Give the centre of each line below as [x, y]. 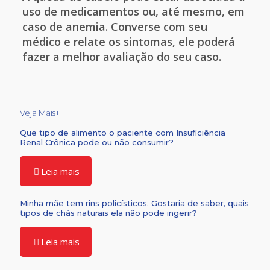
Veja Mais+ [40, 113]
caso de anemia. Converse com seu [115, 27]
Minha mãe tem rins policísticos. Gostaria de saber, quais [134, 203]
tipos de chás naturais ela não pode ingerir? [108, 213]
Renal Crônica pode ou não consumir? [97, 142]
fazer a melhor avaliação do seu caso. [121, 57]
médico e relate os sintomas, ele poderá [128, 42]
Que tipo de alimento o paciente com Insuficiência [123, 133]
